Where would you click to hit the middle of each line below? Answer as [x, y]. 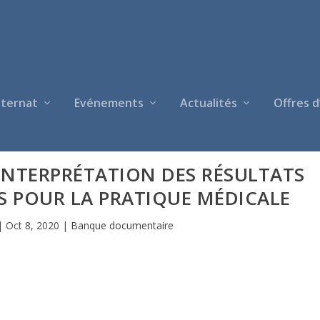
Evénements [109, 103]
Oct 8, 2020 [32, 225]
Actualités [209, 103]
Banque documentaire [122, 225]
